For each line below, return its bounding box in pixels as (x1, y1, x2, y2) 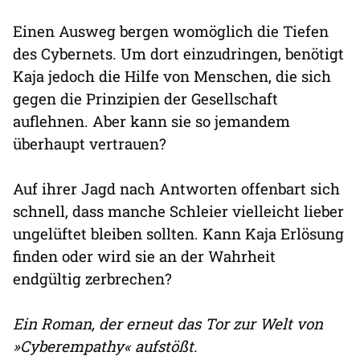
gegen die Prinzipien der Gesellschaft (13, 88, 278, 109)
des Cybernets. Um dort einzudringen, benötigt (13, 43, 344, 64)
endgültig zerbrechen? (13, 268, 172, 289)
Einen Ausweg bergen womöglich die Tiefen (13, 21, 329, 42)
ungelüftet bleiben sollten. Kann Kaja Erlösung (13, 223, 344, 244)
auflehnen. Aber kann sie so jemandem (13, 111, 290, 132)
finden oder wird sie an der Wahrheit (13, 246, 276, 267)
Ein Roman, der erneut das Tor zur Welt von (13, 313, 323, 334)
